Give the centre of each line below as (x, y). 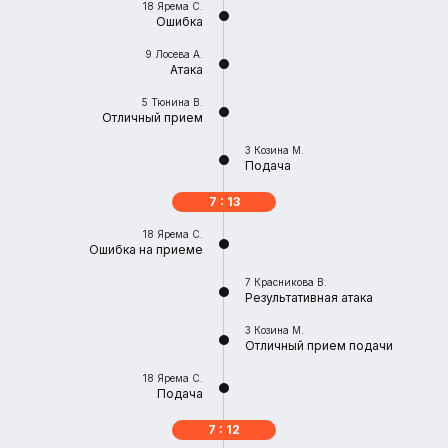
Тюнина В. (177, 102)
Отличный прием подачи (319, 345)
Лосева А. (179, 54)
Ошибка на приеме (146, 249)
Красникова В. (290, 282)
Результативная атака (309, 297)
